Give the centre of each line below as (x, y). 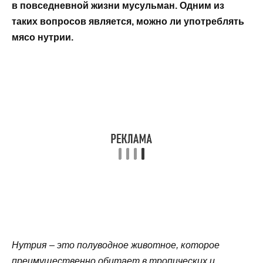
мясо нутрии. (43, 37)
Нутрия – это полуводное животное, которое (116, 245)
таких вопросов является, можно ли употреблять (128, 21)
